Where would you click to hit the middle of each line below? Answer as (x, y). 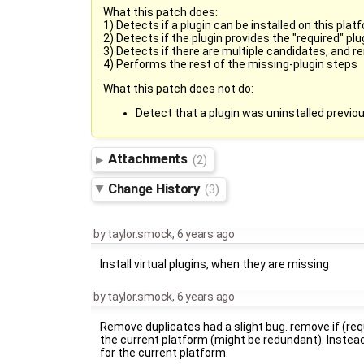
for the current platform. (165, 353)
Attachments (149, 159)
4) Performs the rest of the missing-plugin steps (230, 64)
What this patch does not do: (178, 88)
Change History (156, 189)
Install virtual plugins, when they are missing (215, 264)
